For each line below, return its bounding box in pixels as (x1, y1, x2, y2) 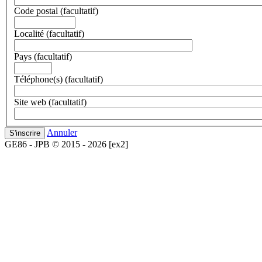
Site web (14, 96, 46, 107)
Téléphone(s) (14, 74, 63, 84)
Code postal (14, 5, 58, 16)
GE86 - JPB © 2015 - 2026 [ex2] (5, 139, 128, 149)
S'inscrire (9, 128, 40, 137)
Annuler (47, 127, 77, 137)
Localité (14, 28, 44, 39)
